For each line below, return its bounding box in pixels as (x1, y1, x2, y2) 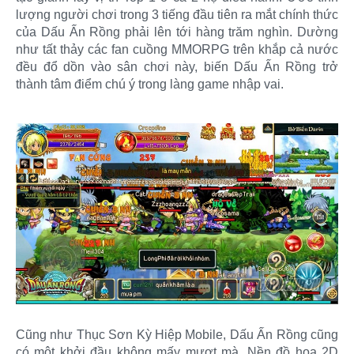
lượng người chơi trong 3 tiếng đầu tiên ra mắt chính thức (16, 7, 338, 21)
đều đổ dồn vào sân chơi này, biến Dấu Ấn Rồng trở (16, 59, 338, 73)
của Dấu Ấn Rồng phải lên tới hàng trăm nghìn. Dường (16, 24, 338, 39)
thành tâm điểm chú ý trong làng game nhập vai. (16, 77, 284, 91)
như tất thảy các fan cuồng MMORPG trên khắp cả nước (16, 42, 338, 56)
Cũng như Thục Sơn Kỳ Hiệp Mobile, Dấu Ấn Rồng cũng (16, 328, 338, 342)
